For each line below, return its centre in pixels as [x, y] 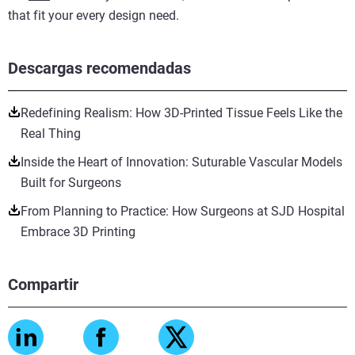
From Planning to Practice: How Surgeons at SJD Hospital [183, 211]
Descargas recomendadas [99, 68]
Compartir [43, 284]
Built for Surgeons [71, 182]
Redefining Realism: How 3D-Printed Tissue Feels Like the [181, 113]
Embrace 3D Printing [78, 231]
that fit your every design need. [94, 15]
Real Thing [51, 133]
